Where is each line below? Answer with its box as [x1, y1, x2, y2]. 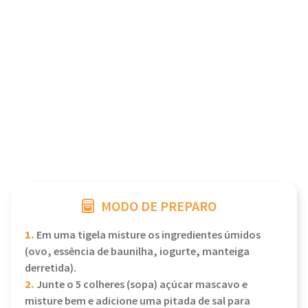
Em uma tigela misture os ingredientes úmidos [34, 228, 261, 243]
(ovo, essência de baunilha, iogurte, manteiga [25, 245, 250, 259]
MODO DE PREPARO [101, 198, 217, 216]
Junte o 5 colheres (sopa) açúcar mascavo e [34, 278, 247, 292]
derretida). [25, 261, 76, 276]
